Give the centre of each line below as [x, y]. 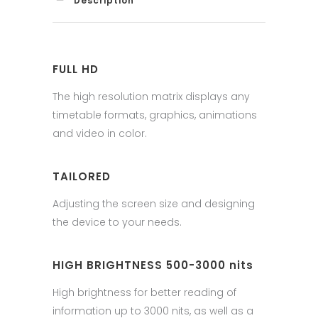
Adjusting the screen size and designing [154, 203]
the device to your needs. [117, 222]
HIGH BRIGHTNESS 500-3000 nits [153, 265]
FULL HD [76, 69]
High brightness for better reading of [144, 292]
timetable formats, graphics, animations [155, 115]
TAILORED [82, 176]
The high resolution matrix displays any [151, 96]
